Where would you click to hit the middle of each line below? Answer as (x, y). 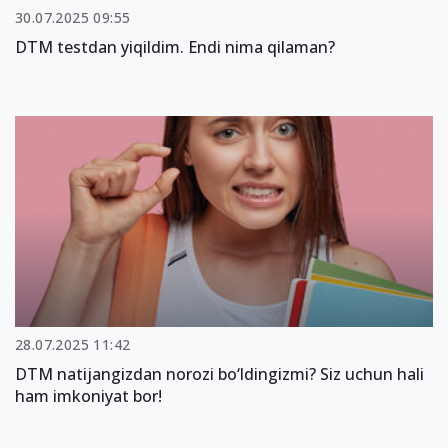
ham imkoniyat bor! (88, 396)
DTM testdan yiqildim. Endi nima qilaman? (175, 47)
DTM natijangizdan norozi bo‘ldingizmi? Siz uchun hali (219, 374)
